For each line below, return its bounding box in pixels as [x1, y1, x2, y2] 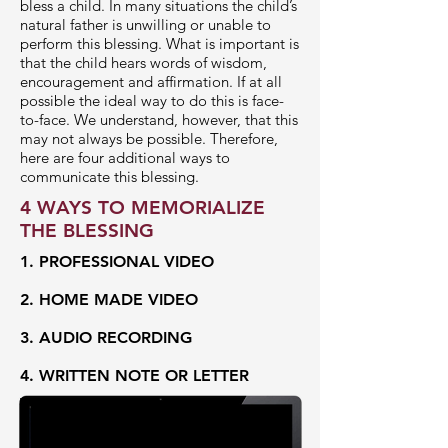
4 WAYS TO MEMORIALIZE [20, 196, 265, 219]
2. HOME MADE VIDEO [20, 290, 198, 309]
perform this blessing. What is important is [20, 34, 299, 53]
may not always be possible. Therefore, [20, 129, 278, 148]
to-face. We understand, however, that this [20, 110, 298, 129]
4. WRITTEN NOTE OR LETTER [20, 366, 249, 385]
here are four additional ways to [20, 148, 230, 167]
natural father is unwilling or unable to [20, 15, 271, 34]
